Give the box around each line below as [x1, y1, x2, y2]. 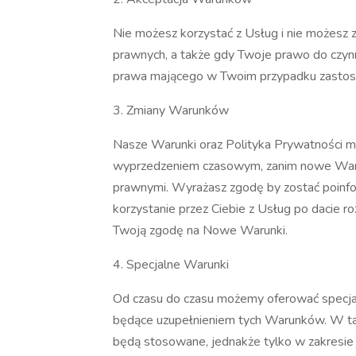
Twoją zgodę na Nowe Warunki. [113, 222, 291, 239]
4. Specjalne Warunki [113, 256, 229, 273]
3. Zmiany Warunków [113, 102, 229, 119]
